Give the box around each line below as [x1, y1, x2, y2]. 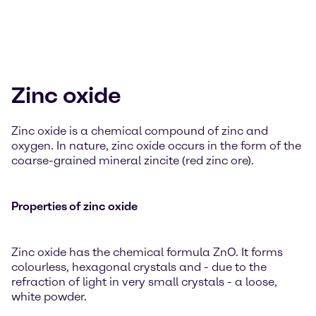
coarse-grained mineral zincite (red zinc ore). [11, 154, 254, 167]
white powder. [11, 290, 87, 303]
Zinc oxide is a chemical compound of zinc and [11, 124, 268, 138]
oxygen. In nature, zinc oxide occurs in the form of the [11, 139, 301, 152]
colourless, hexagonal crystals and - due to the [11, 260, 267, 274]
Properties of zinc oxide [11, 200, 138, 213]
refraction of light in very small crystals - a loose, [11, 275, 277, 288]
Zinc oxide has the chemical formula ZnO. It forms [11, 245, 283, 259]
